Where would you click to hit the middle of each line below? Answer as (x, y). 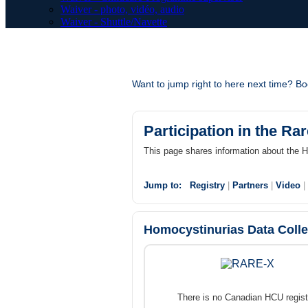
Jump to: (163, 185)
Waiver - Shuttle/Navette (114, 22)
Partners (250, 185)
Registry (207, 185)
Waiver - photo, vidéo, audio (122, 9)
